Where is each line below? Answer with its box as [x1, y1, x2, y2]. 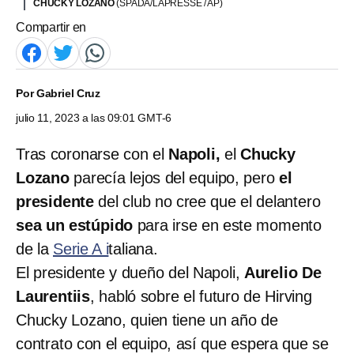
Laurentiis [16, 287, 91, 305]
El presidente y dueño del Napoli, [16, 263, 244, 281]
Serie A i [53, 239, 109, 258]
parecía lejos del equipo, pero [73, 168, 280, 186]
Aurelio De [243, 263, 322, 281]
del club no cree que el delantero [94, 192, 321, 210]
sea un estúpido [16, 216, 134, 234]
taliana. [108, 239, 158, 258]
